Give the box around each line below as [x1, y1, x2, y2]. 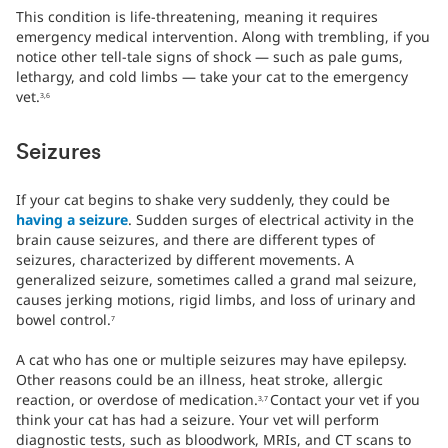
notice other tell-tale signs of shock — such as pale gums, [16, 47, 403, 67]
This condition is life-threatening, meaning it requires [16, 7, 378, 27]
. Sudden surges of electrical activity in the [128, 210, 414, 230]
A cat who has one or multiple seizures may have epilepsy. [16, 350, 407, 370]
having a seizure [16, 210, 128, 230]
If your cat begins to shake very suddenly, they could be [16, 190, 390, 210]
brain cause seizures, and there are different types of [16, 230, 375, 250]
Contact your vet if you [270, 390, 420, 410]
